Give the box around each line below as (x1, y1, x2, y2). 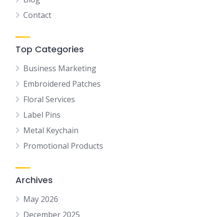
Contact (23, 10, 51, 20)
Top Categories (15, 43, 84, 55)
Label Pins (23, 109, 61, 120)
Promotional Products (23, 140, 103, 151)
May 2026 (23, 194, 58, 204)
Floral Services (23, 94, 75, 105)
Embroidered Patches (23, 78, 101, 89)
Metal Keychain (23, 125, 78, 136)
